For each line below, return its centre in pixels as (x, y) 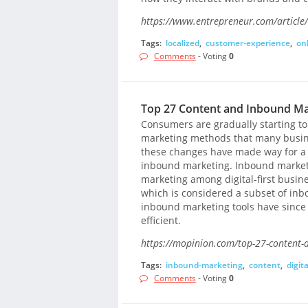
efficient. (161, 221)
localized (182, 43)
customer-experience (247, 43)
